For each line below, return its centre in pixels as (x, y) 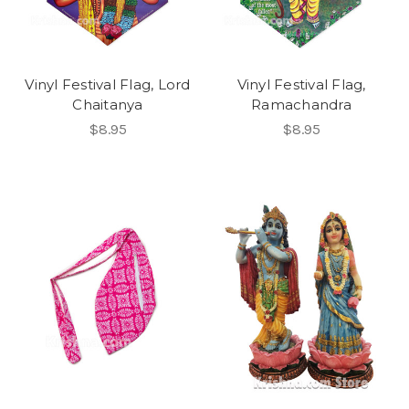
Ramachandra (301, 105)
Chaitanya (108, 105)
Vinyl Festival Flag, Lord (108, 85)
